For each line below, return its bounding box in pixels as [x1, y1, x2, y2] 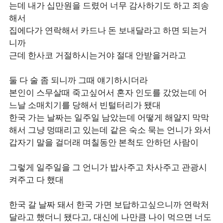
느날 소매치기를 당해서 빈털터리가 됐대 [9, 99, 161, 111]
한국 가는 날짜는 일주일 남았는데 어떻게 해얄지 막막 [9, 111, 209, 123]
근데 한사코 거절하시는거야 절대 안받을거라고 [9, 49, 186, 61]
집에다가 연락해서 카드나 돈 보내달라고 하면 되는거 [9, 24, 207, 36]
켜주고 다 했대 [9, 174, 64, 185]
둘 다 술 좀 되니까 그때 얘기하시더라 [9, 74, 148, 86]
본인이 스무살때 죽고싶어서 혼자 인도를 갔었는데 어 [9, 87, 207, 98]
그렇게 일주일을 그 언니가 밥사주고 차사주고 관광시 [9, 161, 207, 173]
